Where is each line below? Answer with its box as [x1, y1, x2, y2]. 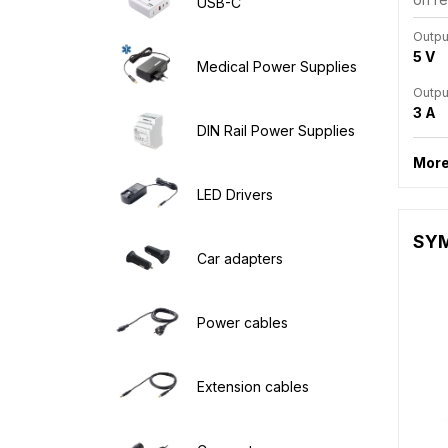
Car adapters [196, 249, 283, 267]
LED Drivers [196, 185, 273, 203]
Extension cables [196, 377, 309, 395]
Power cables [196, 313, 288, 331]
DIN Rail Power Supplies [196, 121, 355, 139]
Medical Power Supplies [196, 57, 357, 75]
